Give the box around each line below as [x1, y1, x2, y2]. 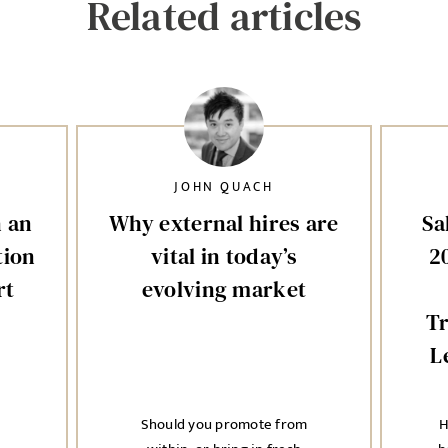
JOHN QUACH [174, 176, 274, 198]
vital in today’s [151, 241, 297, 271]
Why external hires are [109, 208, 339, 238]
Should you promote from [140, 412, 308, 437]
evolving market [141, 274, 307, 304]
